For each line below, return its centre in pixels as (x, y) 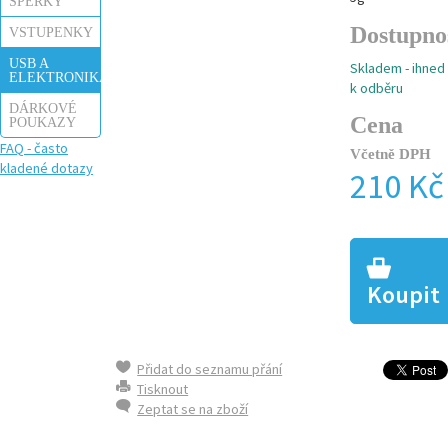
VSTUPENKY (51, 32)
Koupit (404, 294)
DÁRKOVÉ (43, 108)
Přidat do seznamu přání (210, 368)
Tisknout (163, 388)
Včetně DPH (391, 153)
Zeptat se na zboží (193, 408)
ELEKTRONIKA (59, 77)
